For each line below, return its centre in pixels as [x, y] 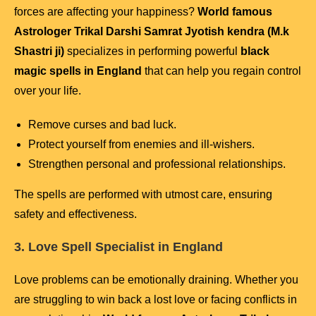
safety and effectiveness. [75, 214]
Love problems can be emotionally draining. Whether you [156, 280]
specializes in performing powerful [152, 51]
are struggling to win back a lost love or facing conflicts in [156, 300]
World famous [235, 12]
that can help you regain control [221, 71]
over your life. [48, 91]
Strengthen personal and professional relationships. [157, 164]
